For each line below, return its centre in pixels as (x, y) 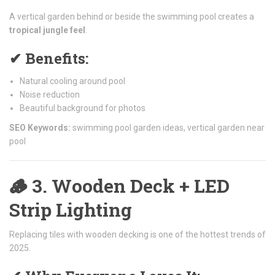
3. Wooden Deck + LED (131, 185)
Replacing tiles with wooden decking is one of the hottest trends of (137, 234)
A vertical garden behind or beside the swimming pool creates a (132, 16)
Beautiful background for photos (83, 108)
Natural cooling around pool (72, 81)
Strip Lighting (71, 209)
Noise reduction (50, 94)
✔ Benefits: (49, 58)
